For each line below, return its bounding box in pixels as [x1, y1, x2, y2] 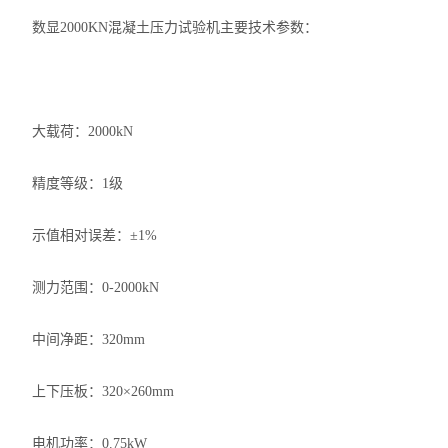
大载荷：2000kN [32, 124, 134, 139]
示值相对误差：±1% [32, 228, 158, 243]
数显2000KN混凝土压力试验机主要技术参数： [32, 20, 319, 35]
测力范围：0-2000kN [32, 280, 160, 295]
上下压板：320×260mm [32, 384, 175, 399]
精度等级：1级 [32, 176, 124, 191]
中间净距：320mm [32, 332, 146, 347]
